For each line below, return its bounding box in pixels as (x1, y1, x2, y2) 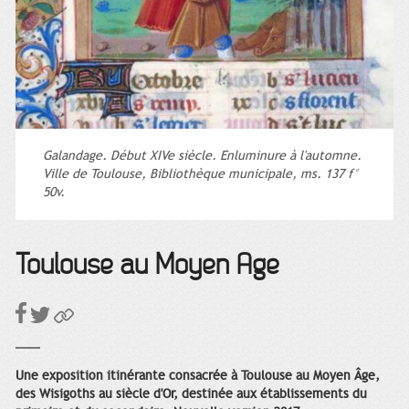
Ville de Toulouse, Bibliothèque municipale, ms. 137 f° (43, 165, 359, 182)
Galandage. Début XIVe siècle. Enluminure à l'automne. (43, 147, 362, 163)
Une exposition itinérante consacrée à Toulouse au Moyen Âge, (16, 367, 380, 383)
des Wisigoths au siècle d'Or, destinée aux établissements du (16, 385, 367, 402)
